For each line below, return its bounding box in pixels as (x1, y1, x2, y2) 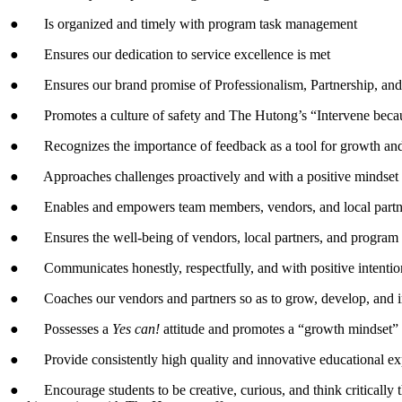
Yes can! (112, 321, 160, 336)
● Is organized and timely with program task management (10, 16, 357, 31)
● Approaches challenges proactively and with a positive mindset (10, 169, 398, 184)
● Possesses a (10, 321, 112, 336)
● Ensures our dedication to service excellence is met (10, 47, 330, 62)
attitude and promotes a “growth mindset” (160, 321, 398, 336)
